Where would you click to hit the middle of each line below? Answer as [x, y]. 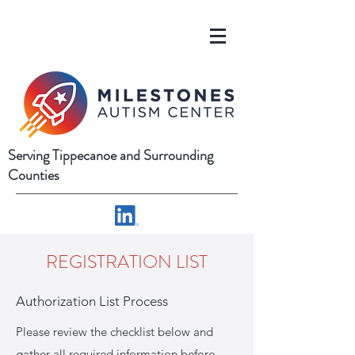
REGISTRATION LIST [127, 262]
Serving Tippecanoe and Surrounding [111, 155]
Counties [34, 175]
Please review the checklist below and [115, 332]
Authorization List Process [92, 301]
